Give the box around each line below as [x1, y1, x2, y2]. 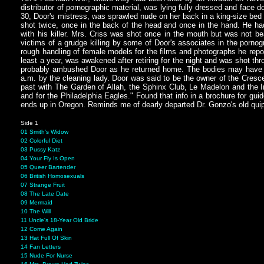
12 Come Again [21, 226, 63, 233]
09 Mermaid [21, 199, 53, 206]
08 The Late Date [21, 190, 70, 197]
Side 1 [21, 120, 39, 127]
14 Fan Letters [21, 243, 61, 250]
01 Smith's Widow [21, 128, 69, 136]
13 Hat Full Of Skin [21, 235, 72, 242]
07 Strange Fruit [21, 181, 65, 189]
